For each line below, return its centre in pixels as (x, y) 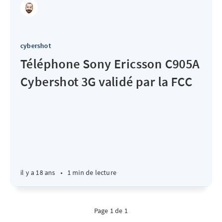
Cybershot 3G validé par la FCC (106, 82)
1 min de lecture (92, 172)
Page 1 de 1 (111, 211)
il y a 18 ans (38, 172)
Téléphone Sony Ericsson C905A (110, 64)
